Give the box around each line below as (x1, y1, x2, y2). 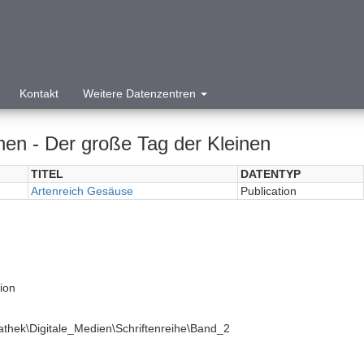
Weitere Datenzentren (83, 87, 199, 100)
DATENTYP (240, 167, 301, 180)
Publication (240, 184, 297, 197)
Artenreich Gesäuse (30, 184, 133, 197)
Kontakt (19, 87, 58, 100)
